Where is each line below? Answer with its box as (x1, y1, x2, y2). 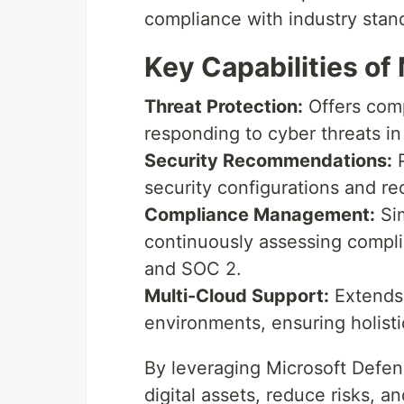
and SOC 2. (144, 258, 242, 280)
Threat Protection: (144, 96, 303, 118)
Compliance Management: (144, 204, 375, 226)
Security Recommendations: (144, 150, 392, 172)
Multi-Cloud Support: (144, 285, 329, 308)
